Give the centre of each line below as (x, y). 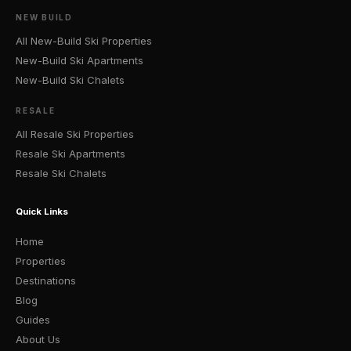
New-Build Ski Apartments (80, 60)
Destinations (46, 281)
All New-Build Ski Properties (84, 40)
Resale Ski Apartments (71, 153)
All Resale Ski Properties (75, 134)
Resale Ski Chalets (61, 173)
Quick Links (42, 212)
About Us (38, 340)
